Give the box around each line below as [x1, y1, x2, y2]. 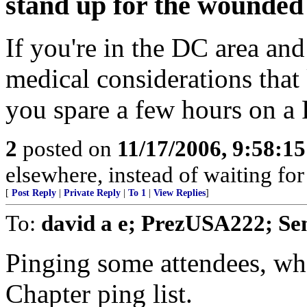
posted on [17, 136, 117, 161]
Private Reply [64, 188, 121, 198]
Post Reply [12, 188, 56, 198]
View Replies [153, 188, 206, 198]
